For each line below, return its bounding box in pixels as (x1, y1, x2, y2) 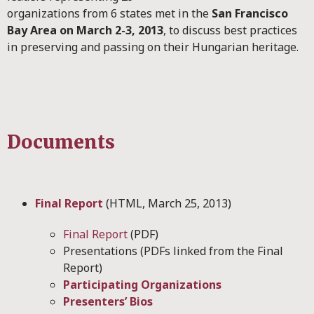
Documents (7, 130, 119, 153)
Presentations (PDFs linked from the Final (63, 243, 283, 259)
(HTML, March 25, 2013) (106, 196, 231, 211)
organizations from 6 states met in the (7, 6, 212, 21)
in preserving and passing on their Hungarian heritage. (7, 39, 301, 55)
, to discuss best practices (163, 22, 297, 38)
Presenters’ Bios (63, 294, 153, 309)
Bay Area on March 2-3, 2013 (7, 22, 163, 38)
